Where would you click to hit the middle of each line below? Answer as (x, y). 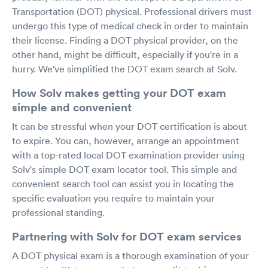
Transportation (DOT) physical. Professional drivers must (132, 11)
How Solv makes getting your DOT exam (119, 92)
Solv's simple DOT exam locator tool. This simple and (124, 169)
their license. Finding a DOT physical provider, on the (125, 40)
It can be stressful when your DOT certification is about (130, 126)
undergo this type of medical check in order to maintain (130, 25)
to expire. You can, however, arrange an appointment (126, 140)
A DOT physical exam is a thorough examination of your (130, 255)
